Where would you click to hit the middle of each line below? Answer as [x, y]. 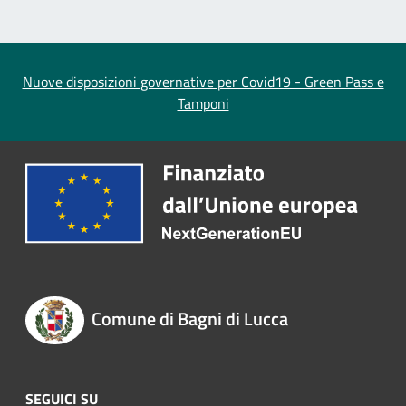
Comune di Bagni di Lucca [189, 319]
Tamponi [203, 104]
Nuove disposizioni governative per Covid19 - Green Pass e [203, 82]
